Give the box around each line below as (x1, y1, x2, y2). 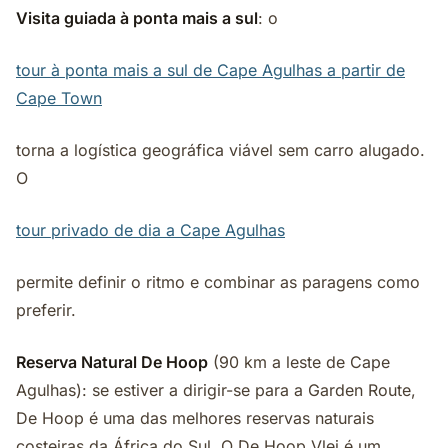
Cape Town (16, 88, 102, 108)
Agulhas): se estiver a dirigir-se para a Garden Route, (16, 380, 416, 400)
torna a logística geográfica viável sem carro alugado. (16, 140, 425, 160)
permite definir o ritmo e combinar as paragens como (16, 272, 420, 292)
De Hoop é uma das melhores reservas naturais (16, 408, 374, 428)
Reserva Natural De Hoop (16, 352, 208, 372)
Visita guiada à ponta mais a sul (16, 8, 258, 28)
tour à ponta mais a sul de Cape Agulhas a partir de (16, 60, 405, 80)
